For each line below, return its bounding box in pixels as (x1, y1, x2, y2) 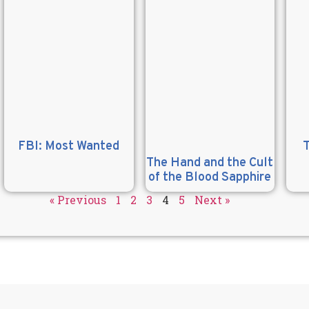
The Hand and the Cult (146, 155, 274, 172)
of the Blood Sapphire (148, 170, 272, 186)
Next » (194, 192, 230, 208)
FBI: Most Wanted (18, 139, 120, 155)
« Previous (49, 192, 106, 208)
